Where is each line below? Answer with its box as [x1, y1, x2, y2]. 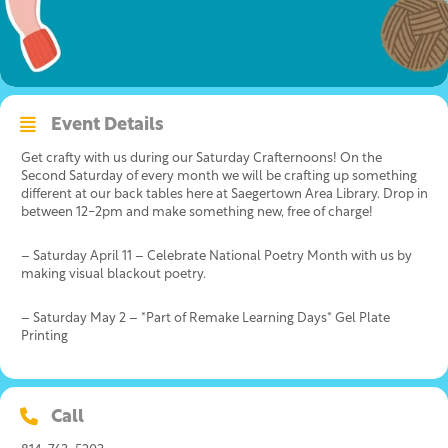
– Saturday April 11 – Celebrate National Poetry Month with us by [21, 249, 412, 263]
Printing [21, 329, 71, 343]
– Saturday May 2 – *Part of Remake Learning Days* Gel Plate [21, 311, 390, 325]
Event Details [51, 115, 164, 135]
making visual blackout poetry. [21, 267, 209, 281]
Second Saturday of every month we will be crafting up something [21, 169, 417, 183]
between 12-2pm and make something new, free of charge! [21, 205, 373, 219]
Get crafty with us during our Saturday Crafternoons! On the [21, 151, 382, 165]
